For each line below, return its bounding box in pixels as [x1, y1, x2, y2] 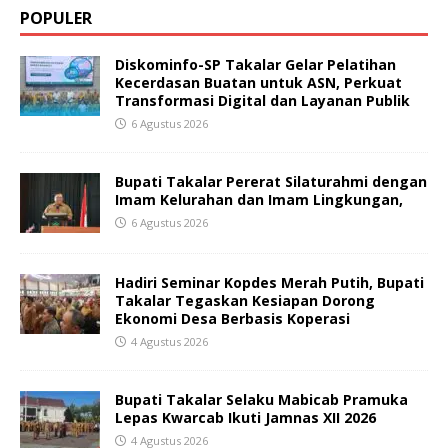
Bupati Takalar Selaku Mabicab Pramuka [115, 389, 408, 409]
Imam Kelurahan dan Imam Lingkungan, [115, 189, 403, 209]
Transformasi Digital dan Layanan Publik [115, 90, 410, 110]
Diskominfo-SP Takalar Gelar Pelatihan [115, 54, 396, 74]
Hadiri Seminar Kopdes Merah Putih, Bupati [115, 272, 424, 292]
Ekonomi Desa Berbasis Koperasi [115, 308, 350, 328]
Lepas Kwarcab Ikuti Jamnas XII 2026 [115, 407, 376, 427]
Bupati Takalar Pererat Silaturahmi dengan [115, 171, 427, 191]
